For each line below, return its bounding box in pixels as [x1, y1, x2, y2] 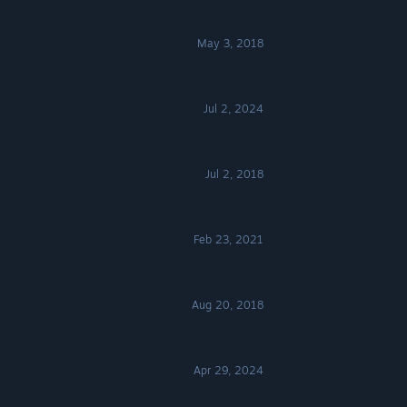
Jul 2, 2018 [205, 167, 264, 181]
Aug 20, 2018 [192, 298, 264, 312]
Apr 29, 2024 [194, 363, 264, 377]
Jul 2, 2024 [203, 102, 264, 115]
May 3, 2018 [197, 36, 264, 50]
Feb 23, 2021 [194, 233, 264, 246]
